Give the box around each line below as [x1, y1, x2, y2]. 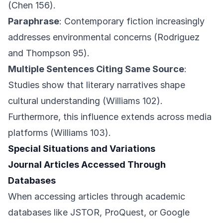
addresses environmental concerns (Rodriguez [8, 32, 200, 43]
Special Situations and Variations [8, 143, 155, 154]
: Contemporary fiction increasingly [59, 16, 205, 27]
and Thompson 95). [8, 48, 90, 59]
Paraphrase [8, 16, 59, 27]
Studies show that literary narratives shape [8, 80, 185, 91]
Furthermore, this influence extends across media [8, 111, 212, 122]
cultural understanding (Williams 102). [8, 96, 163, 107]
